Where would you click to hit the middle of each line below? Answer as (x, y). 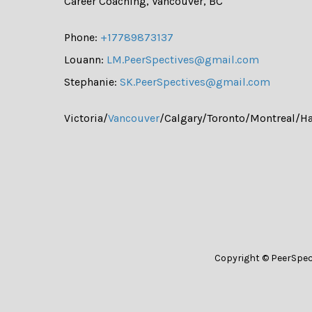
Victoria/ (86, 118)
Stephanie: (91, 82)
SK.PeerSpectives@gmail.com (195, 82)
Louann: (84, 60)
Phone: (81, 37)
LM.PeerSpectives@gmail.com (183, 60)
